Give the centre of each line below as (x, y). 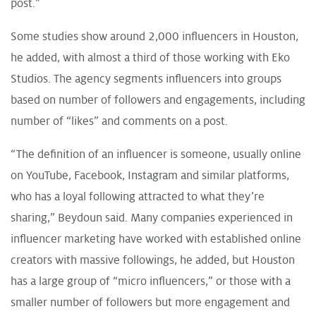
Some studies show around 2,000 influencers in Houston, (154, 36)
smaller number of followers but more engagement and (150, 302)
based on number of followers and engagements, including (158, 100)
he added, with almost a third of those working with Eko (150, 57)
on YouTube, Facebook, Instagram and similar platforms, (150, 175)
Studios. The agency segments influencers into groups (146, 79)
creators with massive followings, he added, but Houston (153, 260)
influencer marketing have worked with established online (156, 239)
